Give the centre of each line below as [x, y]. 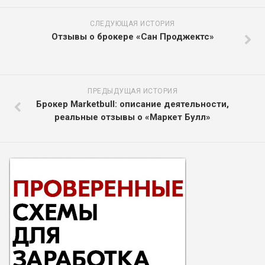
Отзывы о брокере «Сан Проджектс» [132, 36]
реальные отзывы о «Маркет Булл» [132, 117]
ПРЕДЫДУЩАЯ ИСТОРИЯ [132, 91]
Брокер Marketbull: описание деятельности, [132, 104]
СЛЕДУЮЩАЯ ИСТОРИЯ [132, 23]
